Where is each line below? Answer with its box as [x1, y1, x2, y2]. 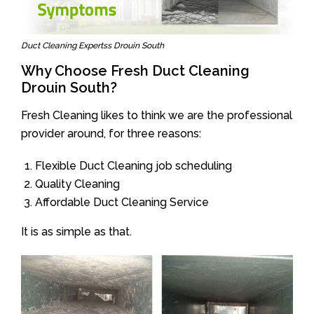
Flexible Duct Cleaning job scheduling [35, 158, 232, 172]
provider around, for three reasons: [21, 126, 201, 140]
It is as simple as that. [21, 224, 132, 238]
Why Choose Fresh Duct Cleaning [21, 62, 250, 79]
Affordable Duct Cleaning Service [35, 195, 209, 209]
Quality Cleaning [35, 177, 120, 191]
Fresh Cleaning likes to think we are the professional [21, 108, 292, 122]
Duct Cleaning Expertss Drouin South [21, 40, 164, 50]
